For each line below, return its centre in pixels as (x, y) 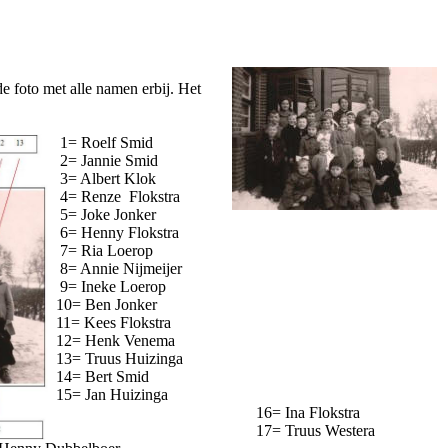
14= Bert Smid (98, 376)
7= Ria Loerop (100, 250)
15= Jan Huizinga (108, 394)
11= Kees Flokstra (109, 322)
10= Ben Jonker (102, 304)
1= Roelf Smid (100, 142)
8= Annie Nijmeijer (115, 268)
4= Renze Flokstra (114, 196)
